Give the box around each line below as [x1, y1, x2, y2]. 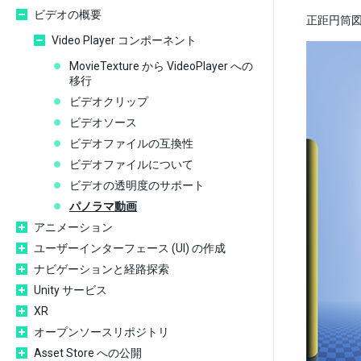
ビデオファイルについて [69, 158, 193, 171]
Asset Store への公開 [34, 346, 142, 359]
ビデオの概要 [34, 8, 102, 21]
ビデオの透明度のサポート [69, 179, 205, 192]
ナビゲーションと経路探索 [34, 263, 169, 276]
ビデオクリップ [69, 95, 148, 108]
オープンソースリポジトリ [34, 326, 169, 338]
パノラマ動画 [69, 200, 137, 213]
